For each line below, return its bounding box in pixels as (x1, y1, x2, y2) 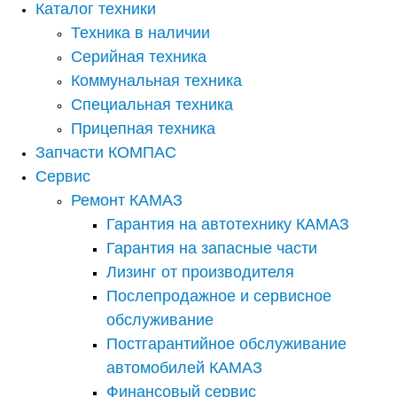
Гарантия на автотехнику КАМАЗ (106, 215, 349, 234)
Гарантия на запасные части (106, 239, 317, 258)
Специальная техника (71, 96, 233, 114)
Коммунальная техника (71, 72, 242, 90)
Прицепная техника (71, 120, 215, 138)
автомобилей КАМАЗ (106, 359, 262, 378)
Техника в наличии (71, 24, 210, 43)
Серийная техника (71, 48, 206, 66)
